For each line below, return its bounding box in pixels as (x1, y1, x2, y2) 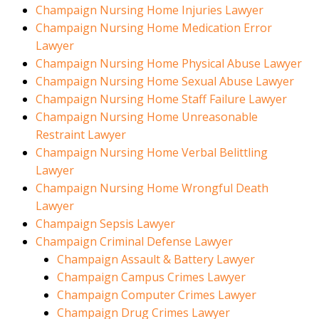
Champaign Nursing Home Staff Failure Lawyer (36, 91, 287, 108)
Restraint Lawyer (36, 127, 126, 143)
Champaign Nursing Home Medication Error (36, 20, 272, 36)
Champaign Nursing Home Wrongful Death (36, 180, 268, 197)
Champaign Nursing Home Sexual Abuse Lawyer (36, 73, 294, 90)
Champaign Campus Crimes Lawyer (57, 269, 246, 286)
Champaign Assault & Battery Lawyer (57, 251, 255, 268)
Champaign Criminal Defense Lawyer (36, 234, 233, 250)
